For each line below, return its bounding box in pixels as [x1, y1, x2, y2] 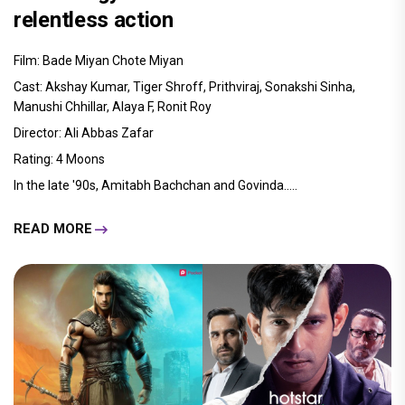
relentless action [14, 6, 174, 33]
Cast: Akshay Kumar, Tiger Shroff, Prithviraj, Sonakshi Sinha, [14, 79, 355, 94]
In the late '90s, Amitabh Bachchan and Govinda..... [14, 177, 297, 193]
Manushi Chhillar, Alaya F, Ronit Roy [14, 99, 212, 114]
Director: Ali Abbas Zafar [14, 125, 154, 140]
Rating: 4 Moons [14, 151, 105, 166]
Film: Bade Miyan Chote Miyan [14, 52, 184, 68]
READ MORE [14, 221, 92, 238]
